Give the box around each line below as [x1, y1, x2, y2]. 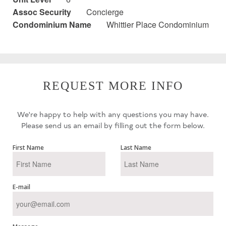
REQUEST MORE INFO [43, 79, 183, 93]
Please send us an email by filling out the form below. [21, 120, 205, 131]
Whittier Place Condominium [106, 19, 209, 31]
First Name [13, 143, 44, 152]
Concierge [86, 6, 124, 18]
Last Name [121, 143, 151, 152]
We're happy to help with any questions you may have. [17, 109, 209, 120]
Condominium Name [13, 19, 91, 31]
